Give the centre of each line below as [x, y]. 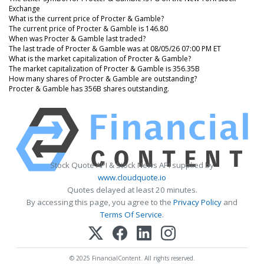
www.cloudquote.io [132, 177]
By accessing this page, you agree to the [100, 202]
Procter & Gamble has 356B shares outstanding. [89, 88]
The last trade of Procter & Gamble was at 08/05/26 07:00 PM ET [115, 48]
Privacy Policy [197, 202]
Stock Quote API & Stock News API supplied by [132, 165]
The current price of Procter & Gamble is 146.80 [88, 28]
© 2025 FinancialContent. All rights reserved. [132, 258]
